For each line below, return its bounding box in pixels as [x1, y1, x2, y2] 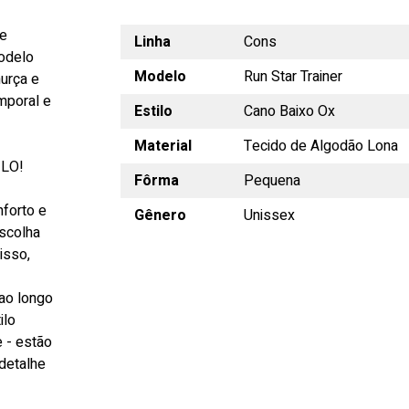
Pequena [243, 169, 300, 192]
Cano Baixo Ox [243, 100, 335, 122]
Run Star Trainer [243, 65, 342, 88]
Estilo [133, 100, 173, 122]
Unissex [243, 204, 295, 226]
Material [133, 134, 192, 157]
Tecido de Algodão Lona [243, 134, 398, 157]
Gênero [133, 204, 186, 226]
